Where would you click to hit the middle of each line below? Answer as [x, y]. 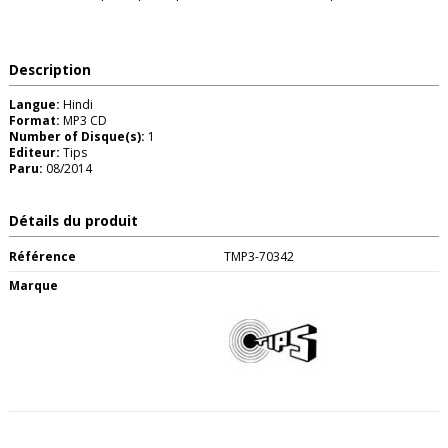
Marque [33, 285]
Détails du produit [73, 220]
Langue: [34, 104]
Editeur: [34, 152]
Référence [42, 256]
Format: [36, 120]
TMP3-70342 [259, 256]
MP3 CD [85, 120]
